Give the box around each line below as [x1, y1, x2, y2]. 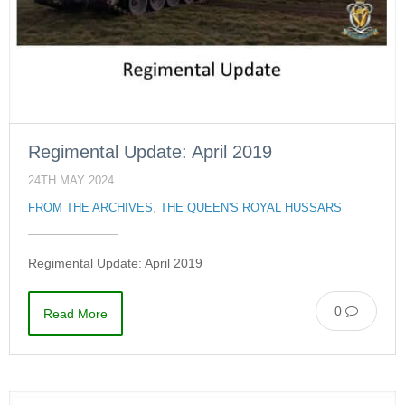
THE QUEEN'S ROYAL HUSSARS [160, 201, 342, 214]
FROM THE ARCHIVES [28, 201, 153, 214]
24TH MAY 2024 [28, 174, 114, 187]
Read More [43, 306, 108, 321]
